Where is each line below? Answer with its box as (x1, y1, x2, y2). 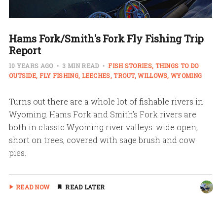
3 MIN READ (61, 61, 101, 70)
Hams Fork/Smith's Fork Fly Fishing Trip (8, 32, 204, 45)
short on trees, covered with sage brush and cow (8, 134, 195, 145)
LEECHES (81, 71, 110, 79)
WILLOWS (138, 71, 168, 79)
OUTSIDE (8, 71, 37, 79)
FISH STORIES (108, 61, 152, 70)
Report (8, 43, 41, 57)
